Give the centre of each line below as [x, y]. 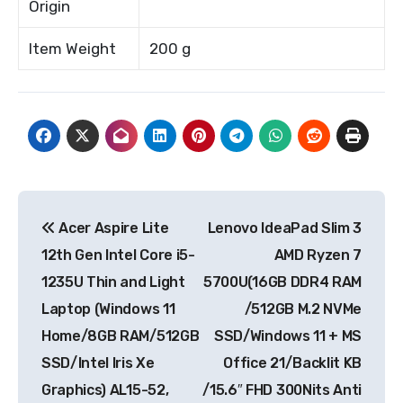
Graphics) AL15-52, [105, 390]
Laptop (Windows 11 [108, 309]
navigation [90, 244]
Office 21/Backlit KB [292, 363]
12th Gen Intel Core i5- [118, 255]
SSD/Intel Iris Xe [98, 363]
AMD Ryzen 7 [318, 255]
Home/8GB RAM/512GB [121, 336]
